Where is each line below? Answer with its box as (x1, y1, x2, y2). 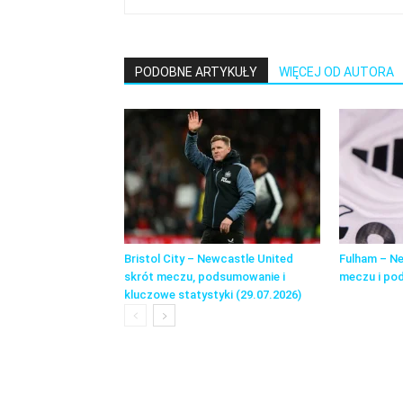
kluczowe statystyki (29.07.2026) (124, 288, 301, 301)
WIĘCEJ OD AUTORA (279, 65, 394, 79)
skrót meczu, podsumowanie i (124, 270, 285, 283)
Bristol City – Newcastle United (124, 252, 293, 265)
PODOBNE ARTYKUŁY (135, 65, 257, 79)
